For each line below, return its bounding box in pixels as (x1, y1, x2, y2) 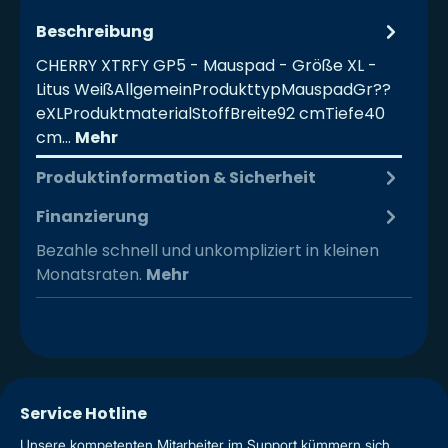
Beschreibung (36, 19, 154, 43)
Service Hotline (20, 402, 147, 426)
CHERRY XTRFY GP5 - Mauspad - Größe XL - (36, 54, 377, 78)
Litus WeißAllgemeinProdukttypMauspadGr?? (36, 78, 391, 102)
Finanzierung (36, 204, 149, 228)
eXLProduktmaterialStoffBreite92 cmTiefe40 (36, 102, 385, 126)
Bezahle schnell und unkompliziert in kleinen (36, 239, 379, 263)
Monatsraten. (36, 263, 146, 287)
